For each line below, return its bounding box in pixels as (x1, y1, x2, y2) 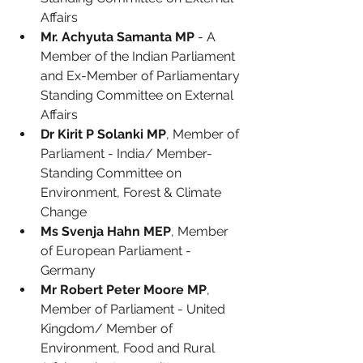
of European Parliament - (41, 243, 194, 258)
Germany (41, 263, 96, 278)
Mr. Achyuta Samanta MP (41, 29, 194, 45)
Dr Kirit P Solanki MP (41, 126, 166, 142)
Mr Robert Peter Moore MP (41, 282, 207, 297)
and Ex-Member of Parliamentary (41, 68, 243, 83)
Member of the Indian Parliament (41, 49, 238, 64)
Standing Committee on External (41, 88, 237, 103)
